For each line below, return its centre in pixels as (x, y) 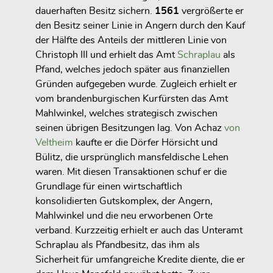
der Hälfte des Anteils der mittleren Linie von (131, 40)
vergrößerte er (211, 11)
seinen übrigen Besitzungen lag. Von (115, 128)
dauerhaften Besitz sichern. (95, 11)
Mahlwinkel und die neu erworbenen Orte (124, 215)
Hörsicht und (190, 142)
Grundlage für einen (79, 186)
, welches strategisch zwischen (151, 113)
